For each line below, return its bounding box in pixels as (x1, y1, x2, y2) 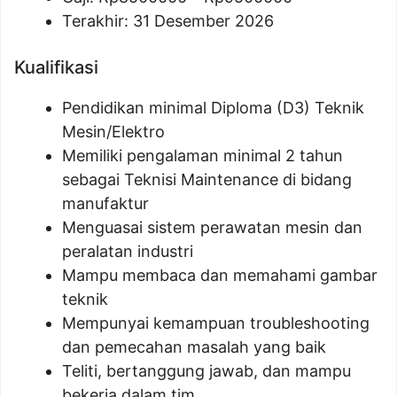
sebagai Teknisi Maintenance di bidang (62, 170, 352, 189)
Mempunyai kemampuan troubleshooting (62, 314, 370, 332)
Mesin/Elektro (62, 122, 165, 141)
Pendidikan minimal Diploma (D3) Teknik (62, 98, 364, 117)
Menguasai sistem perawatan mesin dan (62, 218, 362, 237)
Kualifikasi (14, 57, 98, 78)
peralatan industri (62, 242, 193, 261)
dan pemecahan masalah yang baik (62, 338, 326, 356)
